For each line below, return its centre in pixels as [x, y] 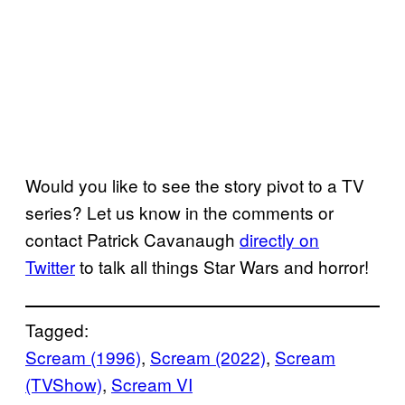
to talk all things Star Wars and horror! [222, 266]
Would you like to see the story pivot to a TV [195, 184]
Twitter [50, 266]
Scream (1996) [83, 356]
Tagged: [57, 329]
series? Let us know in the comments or [179, 212]
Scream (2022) [208, 356]
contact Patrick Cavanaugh [132, 239]
